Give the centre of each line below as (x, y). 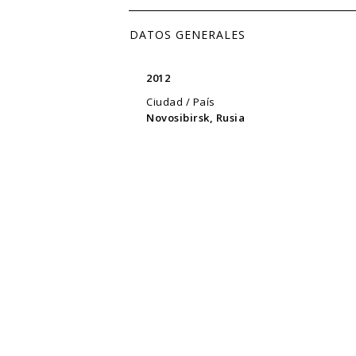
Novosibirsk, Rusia (195, 117)
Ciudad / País (181, 101)
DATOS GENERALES (188, 34)
